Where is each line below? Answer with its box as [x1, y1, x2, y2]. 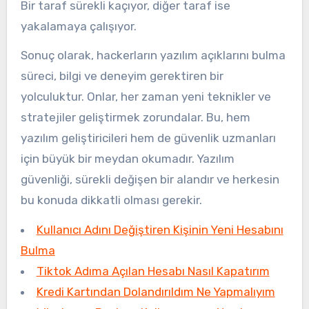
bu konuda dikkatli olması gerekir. [20, 193, 202, 208]
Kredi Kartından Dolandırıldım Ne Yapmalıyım [36, 285, 275, 299]
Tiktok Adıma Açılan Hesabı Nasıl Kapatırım [36, 264, 270, 279]
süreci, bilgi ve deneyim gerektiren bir [20, 69, 223, 83]
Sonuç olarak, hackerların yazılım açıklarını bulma [20, 48, 286, 63]
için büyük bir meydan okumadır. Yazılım [20, 152, 235, 166]
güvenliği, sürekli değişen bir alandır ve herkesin [20, 172, 279, 187]
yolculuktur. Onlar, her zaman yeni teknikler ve [20, 90, 271, 104]
